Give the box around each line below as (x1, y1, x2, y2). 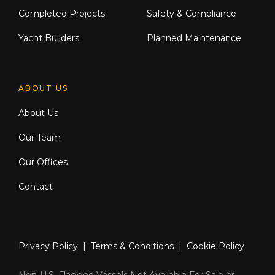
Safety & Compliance (147, 8, 236, 19)
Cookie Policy (187, 241, 244, 252)
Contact (18, 181, 53, 192)
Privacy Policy (18, 241, 78, 252)
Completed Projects (18, 8, 105, 19)
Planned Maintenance (147, 33, 241, 44)
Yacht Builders (18, 33, 79, 44)
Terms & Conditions (91, 241, 174, 252)
